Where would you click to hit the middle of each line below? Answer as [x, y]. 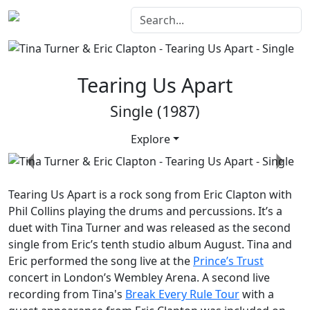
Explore [150, 139]
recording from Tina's [67, 294]
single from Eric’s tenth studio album [106, 245]
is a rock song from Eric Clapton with [194, 195]
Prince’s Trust [228, 261]
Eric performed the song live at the [101, 261]
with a [257, 294]
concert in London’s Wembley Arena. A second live [139, 278]
